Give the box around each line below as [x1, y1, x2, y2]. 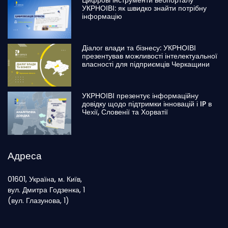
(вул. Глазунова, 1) [8, 195, 69, 206]
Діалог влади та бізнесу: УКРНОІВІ [82, 43, 196, 53]
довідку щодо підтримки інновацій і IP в [82, 99, 212, 109]
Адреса [8, 149, 42, 163]
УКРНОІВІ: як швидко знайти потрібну [82, 3, 207, 13]
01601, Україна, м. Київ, [8, 174, 82, 184]
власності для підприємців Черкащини [82, 59, 210, 70]
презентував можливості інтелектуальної [82, 51, 218, 62]
